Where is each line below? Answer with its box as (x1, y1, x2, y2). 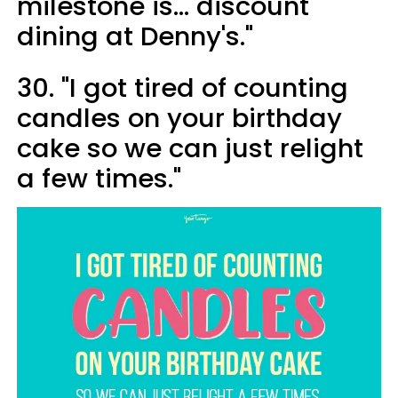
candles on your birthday (17, 99, 342, 136)
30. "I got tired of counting (17, 69, 348, 106)
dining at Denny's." (17, 18, 253, 54)
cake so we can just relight (17, 130, 363, 166)
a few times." (17, 160, 181, 196)
